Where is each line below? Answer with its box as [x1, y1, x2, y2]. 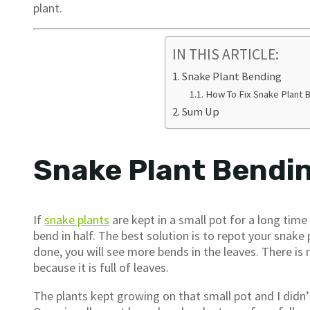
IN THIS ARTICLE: [172, 45, 279, 64]
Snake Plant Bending [181, 69, 282, 84]
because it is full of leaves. [33, 259, 169, 276]
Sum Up [181, 104, 219, 119]
